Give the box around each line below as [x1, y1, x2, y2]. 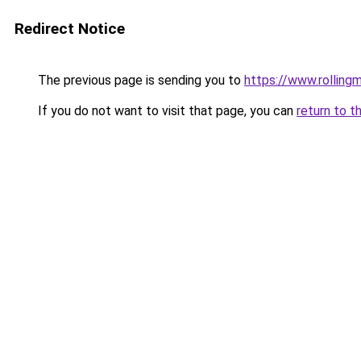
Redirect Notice [15, 19, 125, 38]
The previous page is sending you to [35, 73, 244, 88]
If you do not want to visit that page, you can [35, 103, 297, 118]
